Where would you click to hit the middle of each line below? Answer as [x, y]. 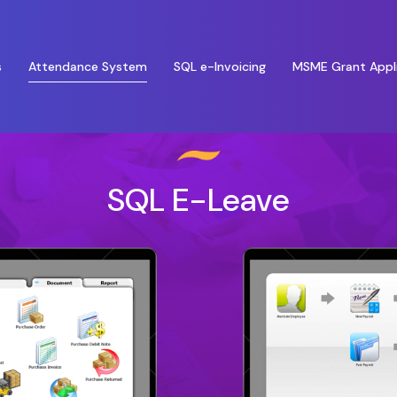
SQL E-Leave [198, 200]
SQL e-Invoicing [219, 66]
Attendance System [87, 66]
